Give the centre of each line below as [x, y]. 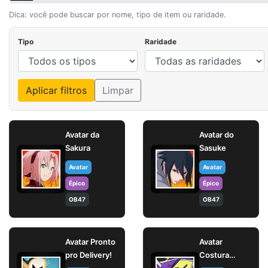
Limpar [118, 91]
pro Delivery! [89, 255]
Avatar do [217, 135]
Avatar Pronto [90, 242]
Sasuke [213, 148]
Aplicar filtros [56, 91]
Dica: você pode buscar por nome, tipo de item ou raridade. [118, 15]
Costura [214, 255]
